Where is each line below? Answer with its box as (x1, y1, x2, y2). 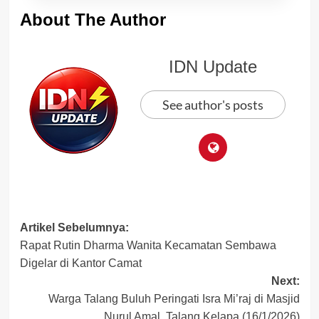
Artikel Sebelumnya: (19, 221, 129, 234)
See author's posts (162, 96, 263, 113)
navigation (19, 241, 125, 265)
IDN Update (169, 56, 257, 76)
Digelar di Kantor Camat (19, 256, 142, 269)
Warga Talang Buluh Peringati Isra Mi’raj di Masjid (48, 292, 300, 305)
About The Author (19, 9, 166, 29)
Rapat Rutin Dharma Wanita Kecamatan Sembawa (19, 239, 276, 251)
